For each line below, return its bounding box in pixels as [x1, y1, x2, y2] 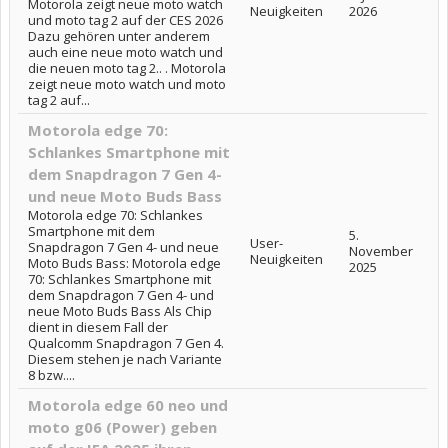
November [349, 242, 413, 260]
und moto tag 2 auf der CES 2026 [28, 11, 223, 29]
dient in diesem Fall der [28, 318, 168, 336]
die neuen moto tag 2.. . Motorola [28, 59, 226, 77]
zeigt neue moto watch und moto [28, 75, 226, 93]
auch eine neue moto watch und [28, 43, 223, 61]
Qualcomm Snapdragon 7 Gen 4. [28, 334, 224, 352]
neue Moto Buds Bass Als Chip [28, 302, 212, 320]
